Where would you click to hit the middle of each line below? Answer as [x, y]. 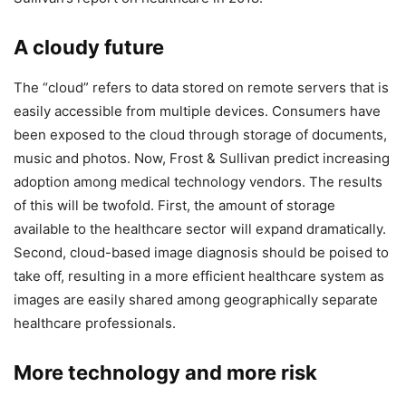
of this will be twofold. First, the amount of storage [174, 205]
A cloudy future [89, 47]
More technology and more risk [165, 372]
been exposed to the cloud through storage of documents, [200, 134]
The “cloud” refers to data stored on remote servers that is [201, 87]
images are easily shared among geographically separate [196, 299]
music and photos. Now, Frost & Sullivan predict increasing [202, 158]
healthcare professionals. [95, 323]
